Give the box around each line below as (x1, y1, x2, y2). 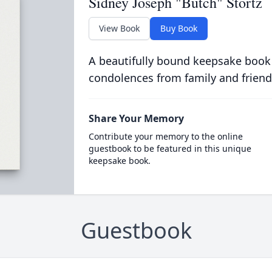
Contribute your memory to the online (88, 131, 243, 142)
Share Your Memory (88, 112, 184, 125)
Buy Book (160, 22, 197, 34)
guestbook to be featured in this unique (88, 143, 251, 154)
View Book (98, 22, 140, 34)
